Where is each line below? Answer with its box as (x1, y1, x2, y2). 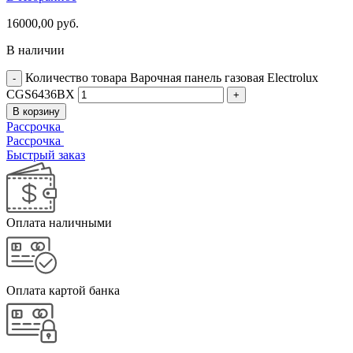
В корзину (13, 105, 60, 117)
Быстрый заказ (6, 147, 85, 162)
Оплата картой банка (6, 283, 120, 297)
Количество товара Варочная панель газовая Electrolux (25, 70, 318, 84)
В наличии (6, 43, 65, 57)
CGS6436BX (6, 87, 75, 101)
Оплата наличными (6, 215, 112, 229)
